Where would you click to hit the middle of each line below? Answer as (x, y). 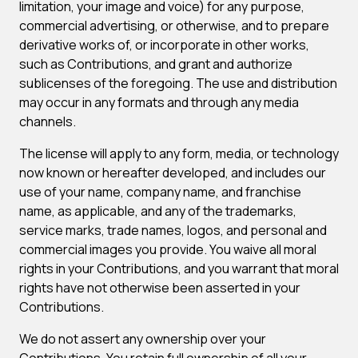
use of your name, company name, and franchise (160, 192)
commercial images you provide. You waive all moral (168, 249)
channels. (48, 121)
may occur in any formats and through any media (159, 102)
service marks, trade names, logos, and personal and (173, 230)
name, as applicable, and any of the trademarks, (158, 211)
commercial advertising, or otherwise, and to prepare (174, 26)
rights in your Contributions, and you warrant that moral (179, 268)
